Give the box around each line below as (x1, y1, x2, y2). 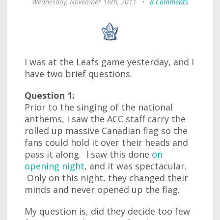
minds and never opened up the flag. (25, 184, 180, 195)
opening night (25, 160, 84, 172)
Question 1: (25, 89, 75, 101)
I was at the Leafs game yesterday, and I (25, 56, 194, 68)
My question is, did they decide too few (25, 205, 190, 217)
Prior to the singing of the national (25, 101, 173, 113)
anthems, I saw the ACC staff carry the (25, 113, 186, 125)
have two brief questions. (25, 68, 132, 80)
